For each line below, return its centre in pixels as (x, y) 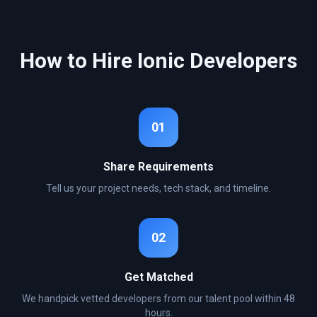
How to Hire (79, 60)
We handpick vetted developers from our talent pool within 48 (158, 299)
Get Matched (158, 277)
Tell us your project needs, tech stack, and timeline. (158, 188)
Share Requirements (158, 167)
